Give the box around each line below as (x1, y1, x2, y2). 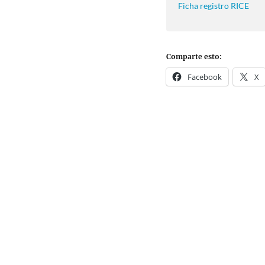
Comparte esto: (166, 51, 222, 61)
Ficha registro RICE (177, 1, 249, 11)
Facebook (187, 71, 222, 82)
